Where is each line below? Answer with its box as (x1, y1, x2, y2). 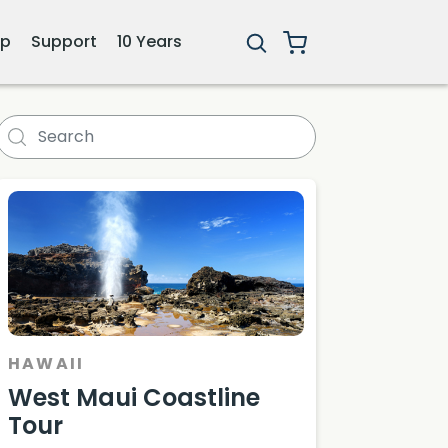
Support (30, 30, 97, 53)
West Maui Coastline (8, 381, 260, 414)
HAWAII (8, 352, 85, 375)
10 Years (116, 30, 182, 53)
